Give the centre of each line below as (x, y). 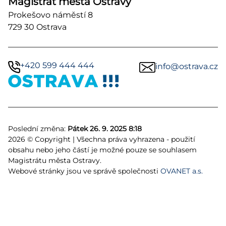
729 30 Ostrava (37, 27)
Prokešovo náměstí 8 (50, 15)
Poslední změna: (38, 128)
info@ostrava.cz (187, 66)
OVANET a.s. (182, 171)
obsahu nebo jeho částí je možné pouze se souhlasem (102, 150)
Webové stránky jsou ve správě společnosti (84, 171)
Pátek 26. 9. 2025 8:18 (105, 128)
